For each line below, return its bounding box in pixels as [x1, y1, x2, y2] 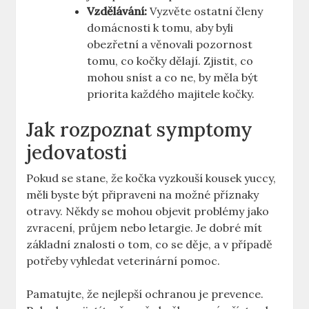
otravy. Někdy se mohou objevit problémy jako [26, 204, 270, 219]
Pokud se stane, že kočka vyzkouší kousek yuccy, [26, 171, 277, 186]
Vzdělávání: [87, 4, 148, 19]
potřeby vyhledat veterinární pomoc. [26, 254, 221, 268]
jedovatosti [26, 140, 128, 166]
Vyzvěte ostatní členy [147, 4, 263, 19]
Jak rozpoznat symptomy [26, 117, 253, 143]
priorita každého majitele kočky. [87, 87, 255, 101]
